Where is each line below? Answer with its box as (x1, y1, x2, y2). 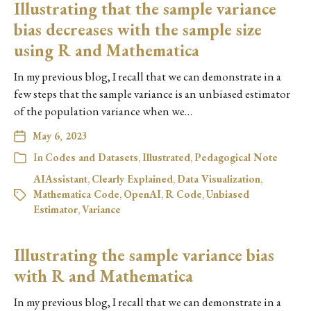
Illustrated (142, 151, 190, 164)
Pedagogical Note (194, 151, 278, 164)
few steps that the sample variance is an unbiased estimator (14, 86, 290, 101)
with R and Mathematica (14, 265, 193, 287)
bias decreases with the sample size (14, 19, 262, 40)
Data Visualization (177, 172, 260, 185)
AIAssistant (33, 172, 87, 185)
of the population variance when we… (14, 103, 192, 119)
